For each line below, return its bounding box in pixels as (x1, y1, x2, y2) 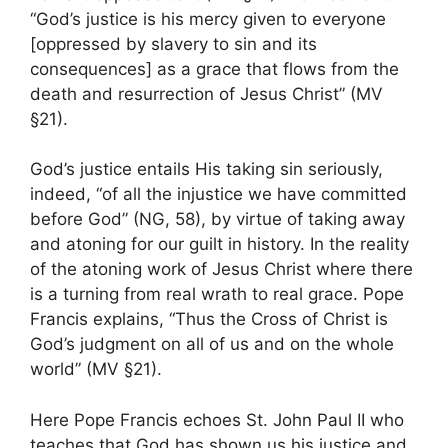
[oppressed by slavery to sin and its (30, 33, 317, 54)
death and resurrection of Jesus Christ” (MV (30, 83, 383, 104)
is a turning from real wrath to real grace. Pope (30, 284, 404, 305)
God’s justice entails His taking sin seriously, (30, 159, 383, 180)
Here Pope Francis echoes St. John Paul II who (30, 409, 404, 430)
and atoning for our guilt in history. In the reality (30, 234, 409, 255)
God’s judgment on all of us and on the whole (30, 334, 394, 355)
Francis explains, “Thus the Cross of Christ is (30, 309, 388, 330)
